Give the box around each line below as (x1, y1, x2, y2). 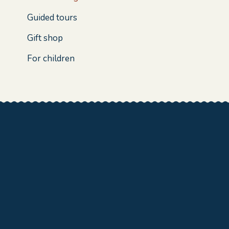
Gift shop (27, 32, 63, 44)
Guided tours (27, 12, 78, 24)
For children (27, 53, 75, 65)
